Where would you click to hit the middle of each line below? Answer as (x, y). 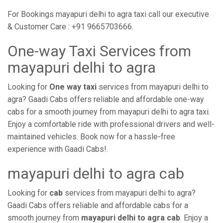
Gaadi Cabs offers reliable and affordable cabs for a (98, 205)
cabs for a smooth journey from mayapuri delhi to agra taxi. (109, 112)
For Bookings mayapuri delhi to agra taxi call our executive (108, 14)
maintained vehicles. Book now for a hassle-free (91, 137)
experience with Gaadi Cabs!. (58, 149)
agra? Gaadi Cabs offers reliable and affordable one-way (106, 99)
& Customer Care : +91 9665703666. (70, 27)
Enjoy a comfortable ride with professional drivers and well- (111, 124)
